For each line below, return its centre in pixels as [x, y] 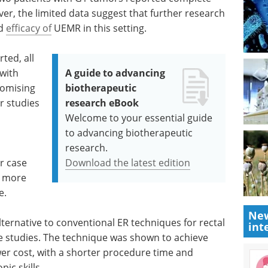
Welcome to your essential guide [139, 118]
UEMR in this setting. [99, 28]
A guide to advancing [115, 73]
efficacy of [29, 28]
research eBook [102, 103]
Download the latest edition [128, 163]
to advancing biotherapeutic [129, 133]
